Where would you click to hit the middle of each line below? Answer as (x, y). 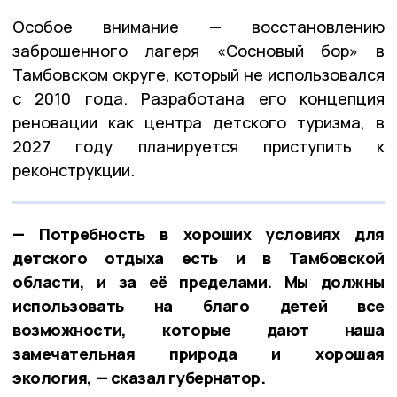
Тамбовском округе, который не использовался (198, 74)
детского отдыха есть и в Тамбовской (198, 257)
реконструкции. (74, 170)
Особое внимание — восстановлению (198, 26)
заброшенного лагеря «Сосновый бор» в (198, 50)
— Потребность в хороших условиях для (198, 234)
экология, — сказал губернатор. (139, 377)
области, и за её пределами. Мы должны (198, 281)
